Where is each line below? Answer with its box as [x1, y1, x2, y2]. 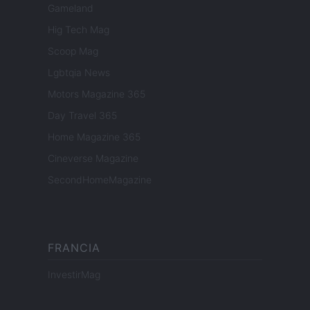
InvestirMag [48, 268, 100, 281]
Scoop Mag [48, 45, 98, 57]
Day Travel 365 [48, 109, 117, 122]
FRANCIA [48, 241, 100, 255]
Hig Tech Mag [48, 24, 109, 36]
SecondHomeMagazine [48, 174, 152, 186]
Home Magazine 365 [48, 131, 140, 143]
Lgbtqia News [48, 66, 110, 79]
